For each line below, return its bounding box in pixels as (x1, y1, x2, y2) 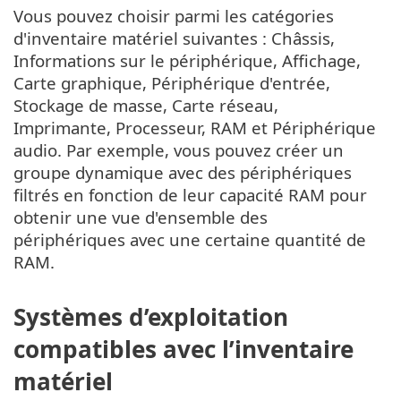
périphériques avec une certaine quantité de (13, 228, 366, 252)
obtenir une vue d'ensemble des (13, 206, 268, 229)
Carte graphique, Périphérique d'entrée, (13, 72, 330, 95)
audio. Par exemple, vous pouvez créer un (13, 139, 344, 162)
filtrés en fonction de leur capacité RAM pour (13, 183, 367, 207)
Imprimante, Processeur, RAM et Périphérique (13, 116, 376, 140)
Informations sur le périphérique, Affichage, (13, 49, 361, 73)
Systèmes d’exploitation (13, 301, 288, 333)
